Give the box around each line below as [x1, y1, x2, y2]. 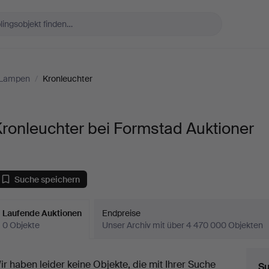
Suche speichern [14, 174, 80, 185]
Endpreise [102, 208, 141, 219]
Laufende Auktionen [2, 208, 82, 219]
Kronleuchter [43, 73, 92, 84]
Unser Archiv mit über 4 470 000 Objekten [102, 220, 264, 231]
